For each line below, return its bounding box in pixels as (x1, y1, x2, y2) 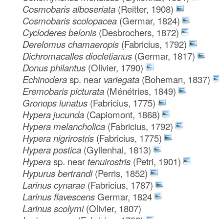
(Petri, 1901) (131, 154, 181, 168)
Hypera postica (22, 143, 84, 156)
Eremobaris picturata (22, 84, 107, 97)
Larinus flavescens (22, 190, 98, 203)
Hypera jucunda (22, 108, 87, 121)
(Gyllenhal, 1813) (84, 143, 152, 156)
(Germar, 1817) (134, 49, 196, 62)
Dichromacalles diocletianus (22, 49, 135, 62)
